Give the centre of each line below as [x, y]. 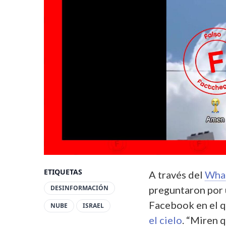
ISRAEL [93, 205]
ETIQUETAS [63, 172]
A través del [177, 174]
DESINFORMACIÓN [79, 188]
